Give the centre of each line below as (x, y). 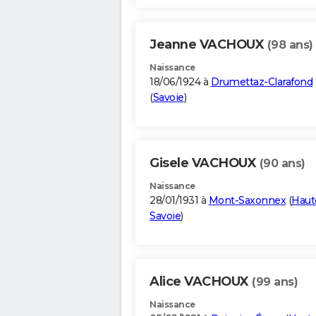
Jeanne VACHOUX (208, 45)
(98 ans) (290, 45)
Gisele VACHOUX (205, 163)
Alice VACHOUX (201, 282)
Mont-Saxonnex (247, 201)
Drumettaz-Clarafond (261, 82)
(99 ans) (275, 282)
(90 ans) (282, 164)
